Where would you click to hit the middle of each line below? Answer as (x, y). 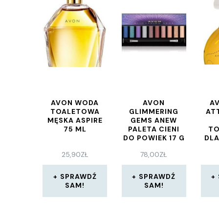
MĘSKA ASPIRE (75, 120)
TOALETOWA (75, 111)
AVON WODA (75, 103)
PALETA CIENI (154, 129)
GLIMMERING (154, 111)
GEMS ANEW (154, 120)
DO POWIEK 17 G (154, 138)
